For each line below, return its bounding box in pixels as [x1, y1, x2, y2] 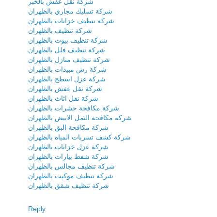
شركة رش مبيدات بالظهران [28, 65, 107, 73]
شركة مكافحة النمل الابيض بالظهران [28, 113, 132, 122]
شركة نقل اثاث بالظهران [28, 94, 98, 102]
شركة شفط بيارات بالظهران [28, 152, 108, 160]
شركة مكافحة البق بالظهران [28, 123, 108, 131]
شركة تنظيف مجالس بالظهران [28, 162, 115, 170]
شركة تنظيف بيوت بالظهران [28, 36, 108, 44]
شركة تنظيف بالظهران [28, 26, 92, 34]
